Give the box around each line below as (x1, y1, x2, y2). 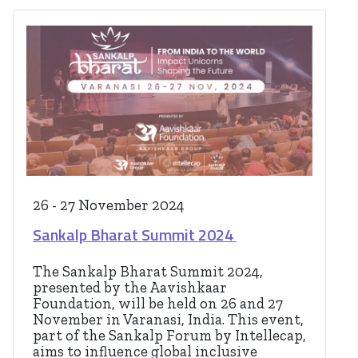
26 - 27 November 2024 (33, 197, 185, 215)
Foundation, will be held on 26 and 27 (33, 295, 283, 313)
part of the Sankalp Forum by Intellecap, (33, 327, 306, 345)
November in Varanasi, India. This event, (33, 311, 304, 329)
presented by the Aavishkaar (33, 279, 227, 297)
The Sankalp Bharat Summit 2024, (33, 263, 263, 281)
